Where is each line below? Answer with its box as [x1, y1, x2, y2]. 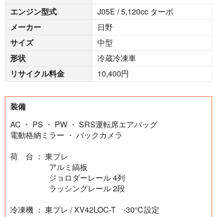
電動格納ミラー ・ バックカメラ [10, 129, 123, 141]
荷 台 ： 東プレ [10, 151, 68, 162]
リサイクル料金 [10, 68, 64, 79]
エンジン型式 [10, 6, 57, 17]
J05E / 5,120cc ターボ [97, 6, 173, 17]
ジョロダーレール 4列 [10, 172, 125, 184]
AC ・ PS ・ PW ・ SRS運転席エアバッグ [10, 119, 157, 130]
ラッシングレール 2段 [10, 183, 125, 194]
